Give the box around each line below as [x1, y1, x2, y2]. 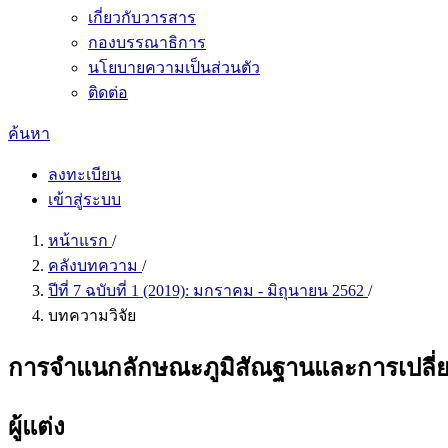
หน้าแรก [48, 232, 112, 249]
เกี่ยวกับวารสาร [88, 9, 196, 26]
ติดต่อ [88, 84, 128, 101]
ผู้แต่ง [8, 413, 65, 440]
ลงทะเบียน [48, 166, 121, 183]
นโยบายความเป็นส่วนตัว [88, 59, 260, 76]
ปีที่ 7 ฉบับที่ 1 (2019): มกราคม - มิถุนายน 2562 [48, 282, 368, 299]
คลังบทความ [48, 257, 142, 274]
